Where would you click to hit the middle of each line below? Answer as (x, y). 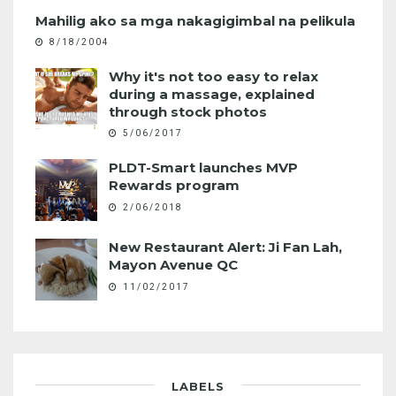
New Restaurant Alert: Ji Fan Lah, (225, 247)
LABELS (198, 387)
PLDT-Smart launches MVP (203, 168)
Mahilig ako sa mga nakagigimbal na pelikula (195, 21)
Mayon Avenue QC (173, 265)
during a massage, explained (212, 95)
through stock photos (188, 112)
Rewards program (174, 186)
